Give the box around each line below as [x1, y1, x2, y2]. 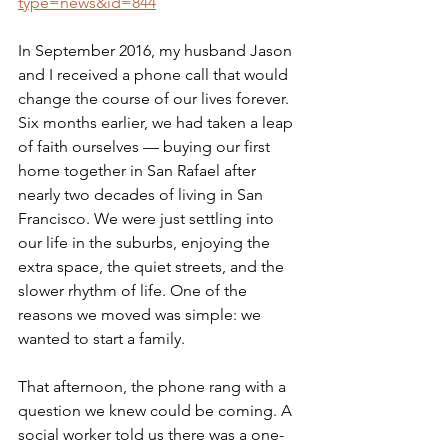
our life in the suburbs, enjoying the [18, 233, 274, 253]
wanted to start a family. [18, 329, 185, 349]
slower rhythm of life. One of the [18, 281, 251, 301]
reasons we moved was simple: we [18, 305, 265, 325]
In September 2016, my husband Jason [18, 41, 296, 61]
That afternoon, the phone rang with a [18, 377, 290, 397]
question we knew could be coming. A [18, 401, 296, 421]
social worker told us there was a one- [18, 425, 284, 445]
